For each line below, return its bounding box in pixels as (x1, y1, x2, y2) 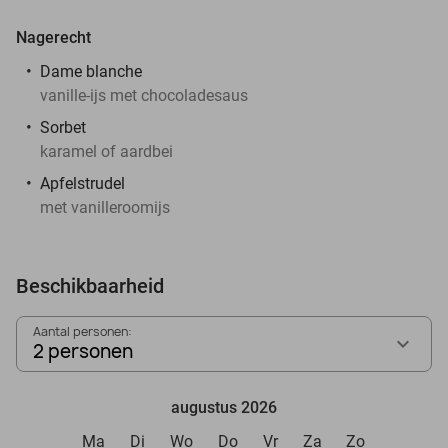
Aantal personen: (33, 322, 132, 340)
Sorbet (40, 117, 86, 137)
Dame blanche (40, 61, 142, 81)
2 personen (33, 338, 133, 364)
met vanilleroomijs (40, 197, 170, 217)
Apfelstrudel (40, 173, 125, 193)
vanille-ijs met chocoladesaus (40, 85, 248, 105)
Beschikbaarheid (16, 273, 164, 298)
